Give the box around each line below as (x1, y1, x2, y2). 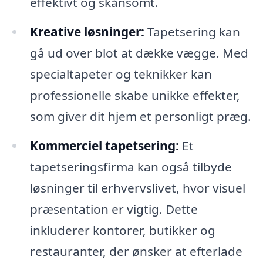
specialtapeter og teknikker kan (29, 65, 212, 82)
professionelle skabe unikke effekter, (29, 86, 240, 103)
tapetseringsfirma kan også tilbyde (29, 158, 232, 175)
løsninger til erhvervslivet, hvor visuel (29, 179, 245, 196)
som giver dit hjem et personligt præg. (29, 107, 251, 124)
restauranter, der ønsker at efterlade (29, 242, 242, 259)
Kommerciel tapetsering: (29, 137, 179, 154)
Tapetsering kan (144, 23, 240, 40)
